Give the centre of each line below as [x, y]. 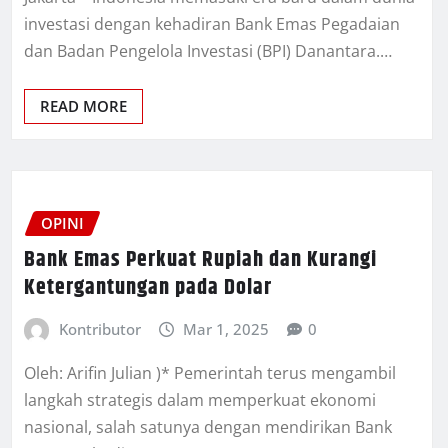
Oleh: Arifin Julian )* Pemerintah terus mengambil [210, 372]
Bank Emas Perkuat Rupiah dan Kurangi [200, 259]
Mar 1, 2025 [226, 328]
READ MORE [83, 106]
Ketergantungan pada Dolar [148, 287]
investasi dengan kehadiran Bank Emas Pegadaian [212, 24]
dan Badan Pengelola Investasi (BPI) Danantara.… [208, 51]
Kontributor [99, 328]
